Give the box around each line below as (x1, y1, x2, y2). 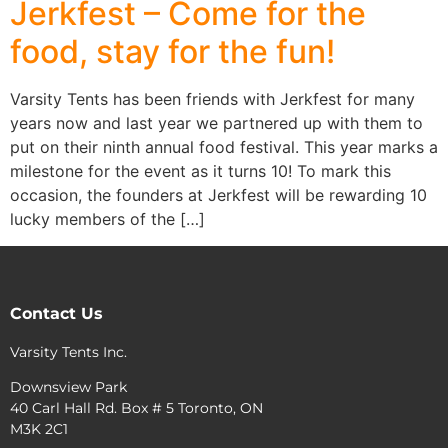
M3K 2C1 (10, 420, 68, 439)
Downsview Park (10, 378, 127, 397)
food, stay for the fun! (10, 32, 335, 72)
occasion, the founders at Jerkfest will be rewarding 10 (10, 185, 427, 206)
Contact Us (10, 303, 103, 323)
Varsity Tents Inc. (10, 342, 127, 361)
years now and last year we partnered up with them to (10, 113, 423, 134)
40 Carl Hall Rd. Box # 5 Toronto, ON (10, 399, 263, 418)
